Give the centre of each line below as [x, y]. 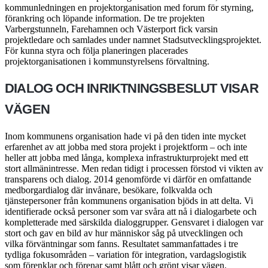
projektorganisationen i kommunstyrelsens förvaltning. [107, 61]
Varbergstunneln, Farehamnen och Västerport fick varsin [111, 29]
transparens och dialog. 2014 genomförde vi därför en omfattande [128, 179]
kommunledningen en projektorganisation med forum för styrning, [129, 7]
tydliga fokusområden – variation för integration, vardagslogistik [126, 254]
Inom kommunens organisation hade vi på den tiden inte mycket [125, 136]
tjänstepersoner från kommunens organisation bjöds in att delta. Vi [129, 200]
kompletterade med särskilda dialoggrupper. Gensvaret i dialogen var [134, 222]
